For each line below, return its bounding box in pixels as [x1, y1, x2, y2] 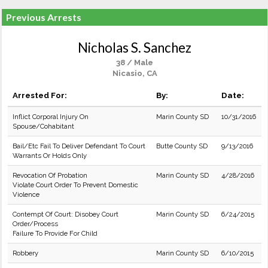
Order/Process [13, 220, 58, 228]
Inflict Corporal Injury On [13, 112, 89, 121]
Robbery [13, 249, 38, 257]
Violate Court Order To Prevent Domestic [13, 181, 138, 189]
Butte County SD [156, 142, 208, 150]
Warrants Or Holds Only [13, 151, 87, 160]
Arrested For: [13, 90, 67, 100]
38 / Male [116, 58, 153, 67]
